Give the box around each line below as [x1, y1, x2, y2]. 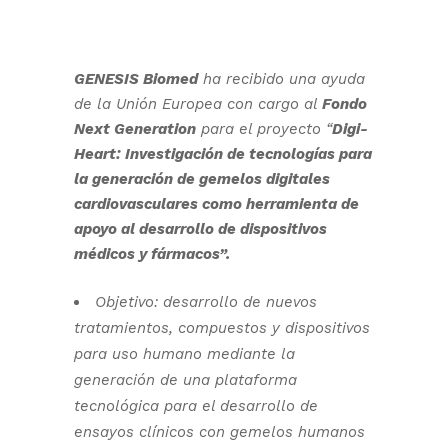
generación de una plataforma [74, 371, 297, 389]
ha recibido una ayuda [198, 70, 365, 88]
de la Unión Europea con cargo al [74, 95, 322, 113]
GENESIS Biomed [74, 70, 198, 88]
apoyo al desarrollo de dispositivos [74, 220, 327, 238]
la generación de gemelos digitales [74, 170, 330, 188]
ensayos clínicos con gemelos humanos [74, 423, 365, 441]
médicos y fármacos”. [74, 245, 230, 263]
